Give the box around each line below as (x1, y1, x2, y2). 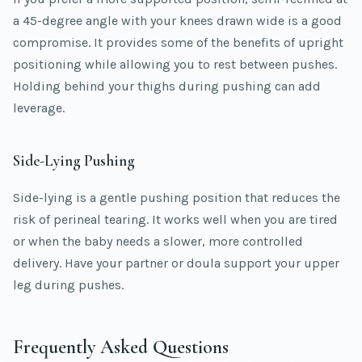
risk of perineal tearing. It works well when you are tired (13, 212, 338, 228)
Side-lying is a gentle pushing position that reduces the (13, 190, 340, 206)
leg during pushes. (13, 277, 124, 293)
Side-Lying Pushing (13, 151, 135, 171)
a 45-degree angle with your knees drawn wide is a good (13, 13, 342, 29)
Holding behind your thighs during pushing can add (13, 78, 321, 95)
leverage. (13, 100, 65, 116)
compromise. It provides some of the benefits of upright (13, 35, 343, 51)
